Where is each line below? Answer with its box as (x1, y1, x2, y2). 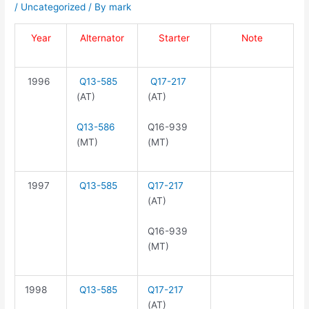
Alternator (80, 32, 125, 44)
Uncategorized (21, 1, 86, 13)
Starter (159, 32, 190, 44)
